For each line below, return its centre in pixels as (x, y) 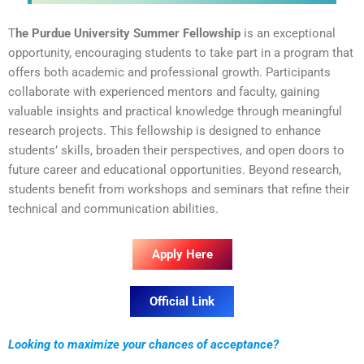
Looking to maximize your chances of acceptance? (143, 344)
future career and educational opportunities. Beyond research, (175, 169)
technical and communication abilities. (113, 208)
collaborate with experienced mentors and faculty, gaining (164, 91)
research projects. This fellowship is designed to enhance (165, 130)
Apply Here (182, 255)
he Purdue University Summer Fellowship (128, 33)
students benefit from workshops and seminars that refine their (179, 189)
